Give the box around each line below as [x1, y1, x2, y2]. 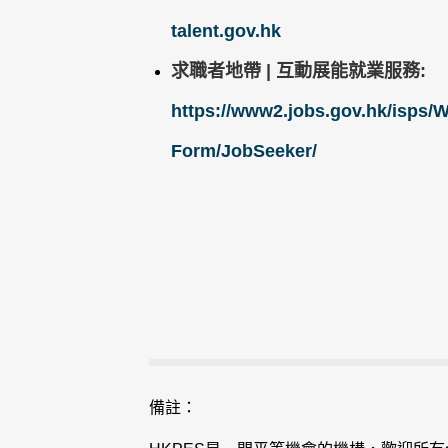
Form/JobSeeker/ [170, 140, 317, 161]
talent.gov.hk [170, 20, 281, 41]
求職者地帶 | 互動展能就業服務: [170, 60, 426, 81]
